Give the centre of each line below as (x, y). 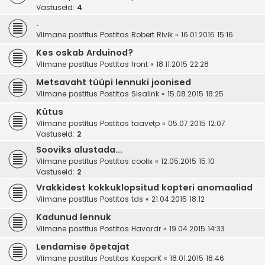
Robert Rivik (152, 35)
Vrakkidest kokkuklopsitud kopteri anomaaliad (144, 188)
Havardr (146, 229)
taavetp (146, 124)
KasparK (146, 258)
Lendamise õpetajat (83, 247)
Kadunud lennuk (74, 217)
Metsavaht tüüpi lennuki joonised (114, 83)
